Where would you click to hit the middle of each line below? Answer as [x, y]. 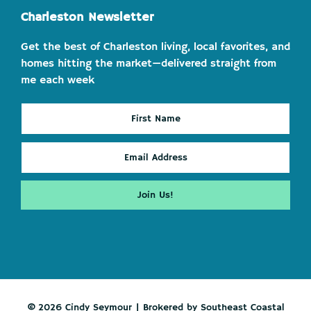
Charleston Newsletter [87, 17]
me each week [58, 80]
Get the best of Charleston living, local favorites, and [155, 47]
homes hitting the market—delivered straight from [149, 64]
